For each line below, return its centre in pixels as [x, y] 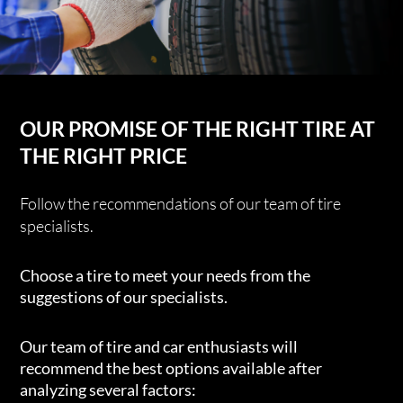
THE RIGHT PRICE [104, 155]
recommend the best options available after [171, 368]
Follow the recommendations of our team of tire [181, 203]
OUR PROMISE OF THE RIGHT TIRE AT [198, 128]
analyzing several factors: [108, 390]
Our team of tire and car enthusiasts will [159, 347]
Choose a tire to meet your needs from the [166, 275]
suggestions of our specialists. [124, 296]
